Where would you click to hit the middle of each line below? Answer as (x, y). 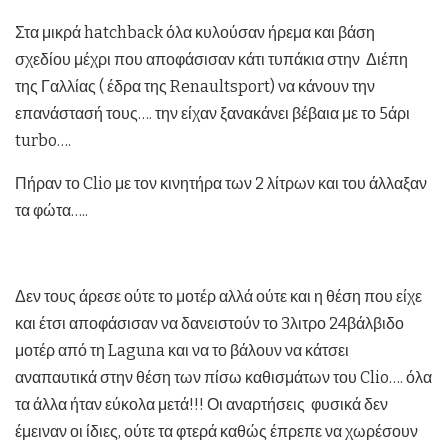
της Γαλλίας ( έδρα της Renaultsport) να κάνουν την (195, 86)
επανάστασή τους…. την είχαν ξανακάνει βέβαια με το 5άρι (212, 113)
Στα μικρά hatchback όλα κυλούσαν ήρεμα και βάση (195, 32)
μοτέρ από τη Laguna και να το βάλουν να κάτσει (182, 350)
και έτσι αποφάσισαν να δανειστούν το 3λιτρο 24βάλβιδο (209, 323)
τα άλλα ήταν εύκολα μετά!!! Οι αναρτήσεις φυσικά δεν (201, 404)
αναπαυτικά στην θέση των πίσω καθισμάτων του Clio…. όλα (223, 377)
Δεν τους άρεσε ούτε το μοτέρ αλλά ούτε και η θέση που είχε (218, 296)
